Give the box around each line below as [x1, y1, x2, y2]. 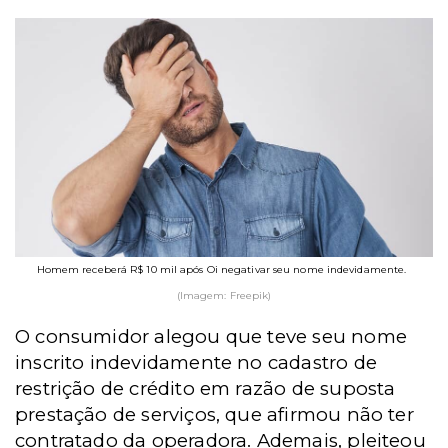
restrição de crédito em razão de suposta [15, 376, 396, 400]
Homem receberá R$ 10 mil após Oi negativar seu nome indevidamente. [36, 262, 407, 276]
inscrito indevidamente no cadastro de [15, 350, 377, 374]
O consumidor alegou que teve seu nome [15, 324, 407, 348]
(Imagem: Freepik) [176, 288, 272, 302]
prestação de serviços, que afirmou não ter [15, 402, 414, 426]
